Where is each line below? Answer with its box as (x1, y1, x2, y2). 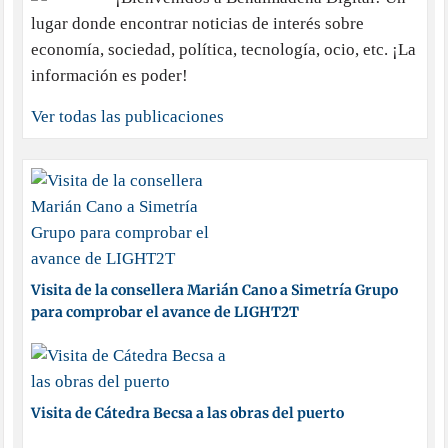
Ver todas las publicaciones (30, 107, 224, 127)
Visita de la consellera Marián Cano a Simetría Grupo (30, 281, 398, 300)
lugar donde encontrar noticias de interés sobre (30, 14, 364, 34)
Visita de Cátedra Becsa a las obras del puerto (30, 404, 344, 423)
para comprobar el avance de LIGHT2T (30, 303, 299, 322)
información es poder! (30, 66, 188, 86)
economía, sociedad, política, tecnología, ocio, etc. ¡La (30, 40, 416, 60)
